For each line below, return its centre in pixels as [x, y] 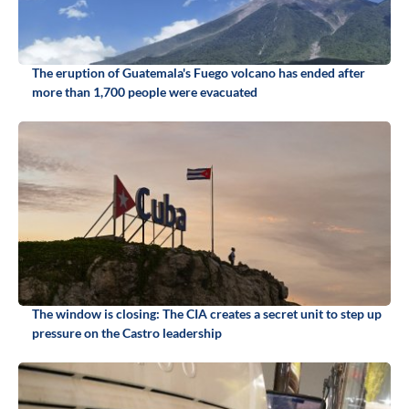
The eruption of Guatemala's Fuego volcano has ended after [199, 73]
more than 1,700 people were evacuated [145, 92]
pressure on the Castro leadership [127, 333]
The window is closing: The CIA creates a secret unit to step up [207, 314]
